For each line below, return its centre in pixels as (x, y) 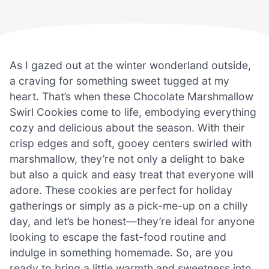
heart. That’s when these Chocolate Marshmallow (131, 96)
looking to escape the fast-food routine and (118, 237)
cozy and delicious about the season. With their (127, 127)
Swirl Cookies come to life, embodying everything (133, 112)
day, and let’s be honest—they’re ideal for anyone (132, 221)
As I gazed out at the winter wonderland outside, (130, 65)
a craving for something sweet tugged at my (119, 80)
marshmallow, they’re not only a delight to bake (127, 159)
